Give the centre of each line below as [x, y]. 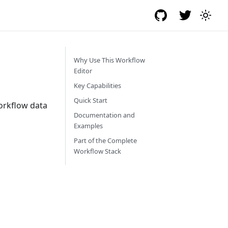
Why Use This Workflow [109, 60]
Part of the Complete [105, 140]
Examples [88, 126]
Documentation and [104, 115]
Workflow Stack [97, 151]
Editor [83, 71]
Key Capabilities [97, 85]
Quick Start [91, 100]
